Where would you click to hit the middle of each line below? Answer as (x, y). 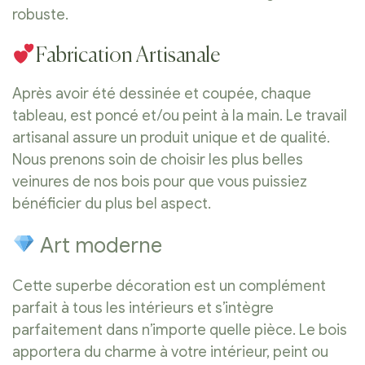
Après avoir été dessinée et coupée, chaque (162, 93)
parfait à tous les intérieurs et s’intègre (143, 308)
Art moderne (99, 245)
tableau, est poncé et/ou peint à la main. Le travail (180, 115)
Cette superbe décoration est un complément (169, 286)
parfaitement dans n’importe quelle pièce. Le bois (180, 330)
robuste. (40, 15)
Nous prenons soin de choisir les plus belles (158, 159)
